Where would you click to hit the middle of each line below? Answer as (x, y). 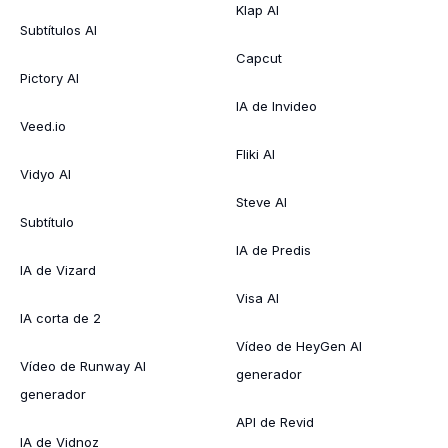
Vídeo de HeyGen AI (299, 345)
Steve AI (261, 201)
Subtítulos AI (58, 29)
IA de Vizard (58, 269)
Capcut (259, 57)
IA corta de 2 (60, 317)
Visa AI (257, 297)
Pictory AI (49, 77)
